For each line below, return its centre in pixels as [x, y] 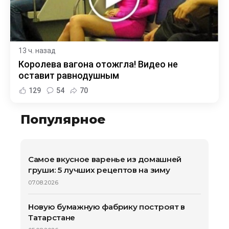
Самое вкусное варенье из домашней [105, 159]
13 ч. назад [37, 51]
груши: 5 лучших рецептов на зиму [99, 170]
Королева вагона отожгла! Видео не [98, 64]
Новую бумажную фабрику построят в [107, 207]
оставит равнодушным [69, 76]
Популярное [63, 120]
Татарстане [52, 218]
